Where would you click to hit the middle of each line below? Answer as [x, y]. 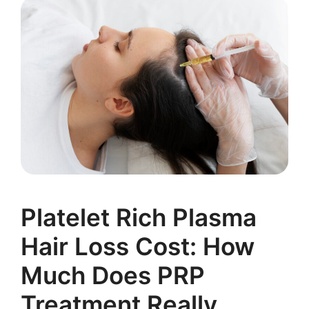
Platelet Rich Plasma [139, 218]
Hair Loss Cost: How [138, 247]
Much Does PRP [113, 276]
